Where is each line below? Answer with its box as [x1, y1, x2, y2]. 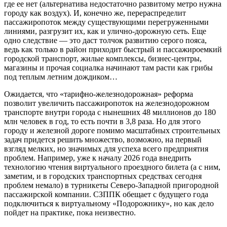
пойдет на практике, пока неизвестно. [4, 208, 136, 217]
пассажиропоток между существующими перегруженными [4, 18, 209, 27]
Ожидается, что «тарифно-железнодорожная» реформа [4, 90, 193, 99]
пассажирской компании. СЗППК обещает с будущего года [4, 190, 208, 199]
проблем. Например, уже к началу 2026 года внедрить [4, 154, 191, 163]
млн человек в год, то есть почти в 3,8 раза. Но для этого [4, 117, 201, 126]
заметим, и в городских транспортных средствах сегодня [4, 172, 202, 181]
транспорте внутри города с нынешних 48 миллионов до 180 [4, 108, 216, 117]
